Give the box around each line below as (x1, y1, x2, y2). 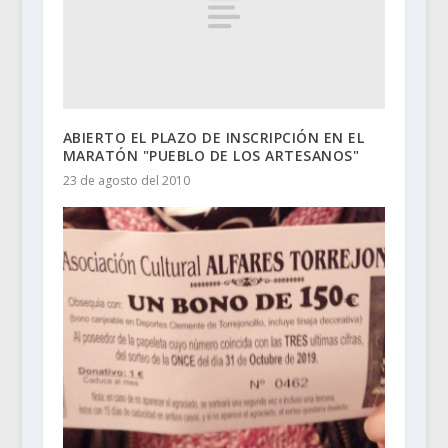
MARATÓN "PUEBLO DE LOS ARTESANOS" (62, 145, 360, 165)
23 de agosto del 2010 (62, 171, 190, 189)
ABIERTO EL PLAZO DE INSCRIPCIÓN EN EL (62, 127, 365, 147)
